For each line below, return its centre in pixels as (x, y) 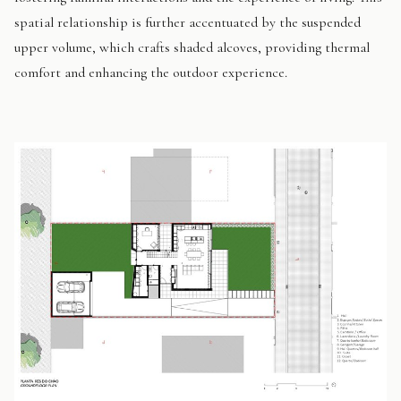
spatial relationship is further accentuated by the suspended (188, 23)
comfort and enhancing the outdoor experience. (151, 73)
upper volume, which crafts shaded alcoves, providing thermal (192, 48)
